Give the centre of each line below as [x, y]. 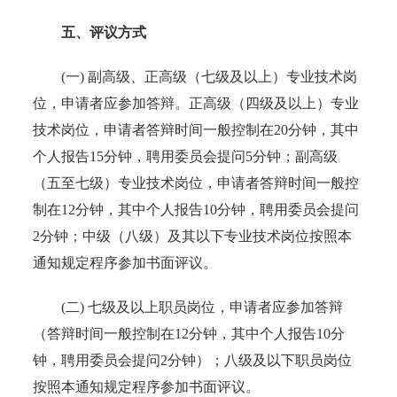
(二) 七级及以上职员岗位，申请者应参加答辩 [188, 307]
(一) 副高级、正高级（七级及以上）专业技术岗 [195, 76]
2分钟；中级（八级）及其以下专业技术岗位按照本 [193, 236]
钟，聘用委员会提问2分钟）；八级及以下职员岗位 [193, 360]
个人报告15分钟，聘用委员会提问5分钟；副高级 [186, 156]
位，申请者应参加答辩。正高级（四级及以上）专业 [196, 103]
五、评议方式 [104, 32]
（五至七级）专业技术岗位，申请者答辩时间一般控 [196, 183]
